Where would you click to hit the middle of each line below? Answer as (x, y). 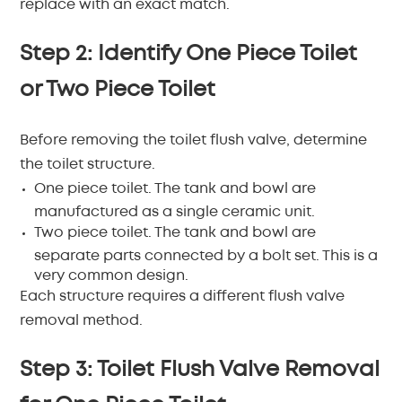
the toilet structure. (88, 165)
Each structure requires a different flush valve (183, 297)
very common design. (112, 274)
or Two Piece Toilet (118, 90)
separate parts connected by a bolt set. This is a (206, 254)
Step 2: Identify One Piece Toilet (189, 54)
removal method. (82, 321)
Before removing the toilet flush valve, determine (194, 140)
